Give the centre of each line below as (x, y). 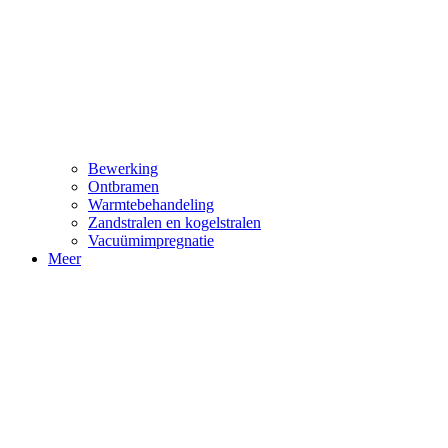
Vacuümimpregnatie (151, 241)
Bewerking (123, 169)
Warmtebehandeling (151, 205)
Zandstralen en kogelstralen (174, 223)
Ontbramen (123, 187)
